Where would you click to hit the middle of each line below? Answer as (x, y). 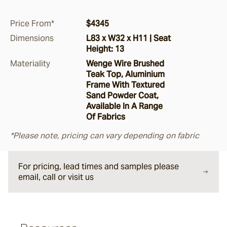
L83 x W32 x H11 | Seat (128, 38)
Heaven (63, 165)
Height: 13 (105, 49)
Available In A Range (124, 106)
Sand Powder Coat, (122, 96)
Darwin (62, 128)
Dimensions (32, 38)
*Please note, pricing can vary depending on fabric (105, 136)
